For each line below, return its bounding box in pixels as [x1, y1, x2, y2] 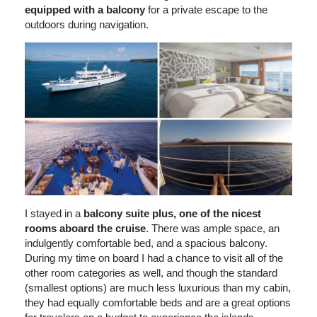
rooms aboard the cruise [25, 222, 146, 235]
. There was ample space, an [146, 222, 279, 235]
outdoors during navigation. [25, 18, 149, 31]
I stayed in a [25, 207, 83, 220]
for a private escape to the [145, 4, 267, 16]
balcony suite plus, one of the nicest [83, 207, 261, 220]
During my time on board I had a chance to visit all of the [25, 252, 283, 265]
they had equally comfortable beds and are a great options [25, 296, 291, 309]
